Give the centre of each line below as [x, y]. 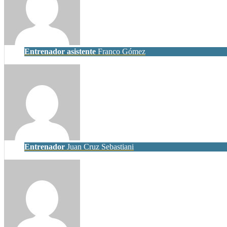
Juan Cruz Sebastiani [99, 146]
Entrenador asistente [60, 51]
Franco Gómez [121, 51]
